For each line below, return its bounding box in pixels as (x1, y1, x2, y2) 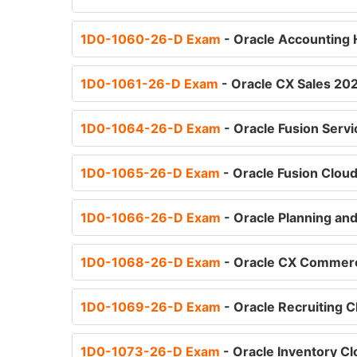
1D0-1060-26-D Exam (80, 31, 224, 47)
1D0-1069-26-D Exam (80, 299, 224, 315)
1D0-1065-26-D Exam (80, 165, 223, 181)
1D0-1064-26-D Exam (80, 120, 224, 136)
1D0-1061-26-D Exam (80, 76, 222, 92)
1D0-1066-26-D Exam (80, 210, 224, 226)
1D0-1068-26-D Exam (80, 254, 224, 270)
